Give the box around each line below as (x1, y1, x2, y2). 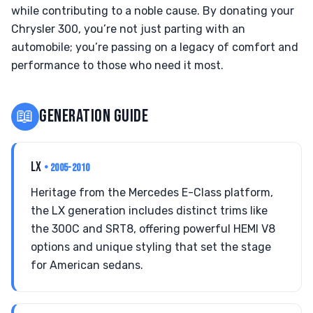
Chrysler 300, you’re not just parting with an (11, 22, 245, 36)
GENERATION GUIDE (39, 105, 149, 127)
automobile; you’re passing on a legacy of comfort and (11, 41, 298, 54)
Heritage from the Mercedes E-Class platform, (31, 186, 273, 199)
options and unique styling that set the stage (31, 240, 271, 254)
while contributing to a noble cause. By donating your (11, 4, 294, 17)
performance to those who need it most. (11, 59, 224, 72)
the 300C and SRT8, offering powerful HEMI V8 (31, 222, 275, 235)
